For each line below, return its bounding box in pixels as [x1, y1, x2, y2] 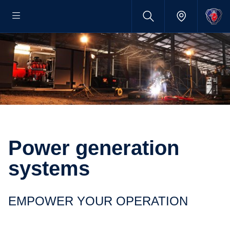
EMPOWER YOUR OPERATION [16, 194, 188, 208]
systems [8, 157, 90, 180]
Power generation [8, 137, 22, 159]
